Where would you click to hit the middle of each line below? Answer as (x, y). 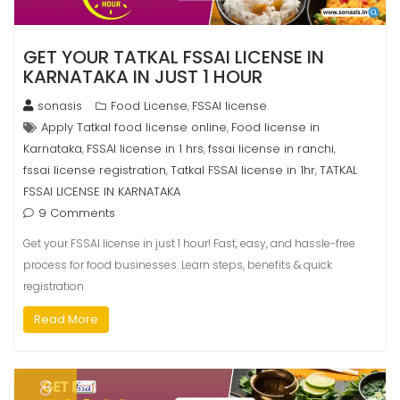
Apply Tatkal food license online (134, 128)
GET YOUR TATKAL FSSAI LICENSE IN (174, 58)
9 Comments (77, 213)
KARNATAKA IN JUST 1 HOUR (143, 77)
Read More (66, 320)
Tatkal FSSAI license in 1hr (243, 171)
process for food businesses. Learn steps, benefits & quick (178, 265)
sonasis (60, 106)
